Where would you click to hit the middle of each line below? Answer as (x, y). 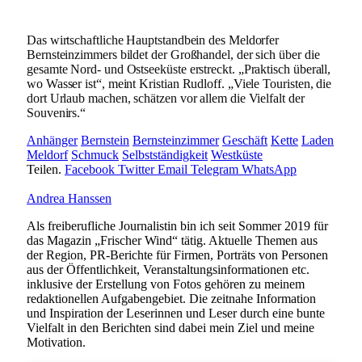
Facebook (90, 169)
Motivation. (56, 342)
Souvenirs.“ (57, 112)
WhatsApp (269, 169)
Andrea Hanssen (69, 198)
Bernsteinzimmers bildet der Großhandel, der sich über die (173, 54)
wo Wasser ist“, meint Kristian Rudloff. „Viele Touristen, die (179, 83)
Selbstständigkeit (165, 154)
